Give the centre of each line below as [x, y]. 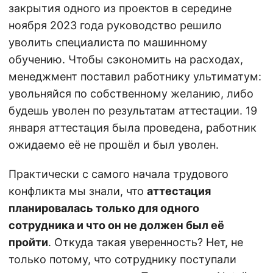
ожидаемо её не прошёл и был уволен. [114, 144]
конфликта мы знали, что [78, 191]
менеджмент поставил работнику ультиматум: [135, 76]
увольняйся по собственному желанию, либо [131, 93]
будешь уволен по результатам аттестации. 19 [133, 110]
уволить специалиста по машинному [108, 42]
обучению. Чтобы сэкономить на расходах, [126, 59]
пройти [28, 242]
